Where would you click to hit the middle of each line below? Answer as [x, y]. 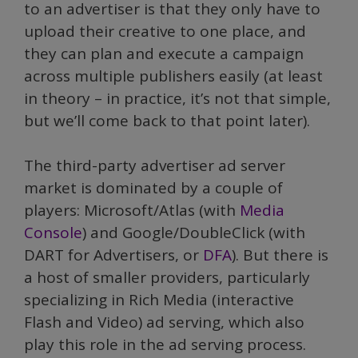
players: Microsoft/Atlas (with [132, 210]
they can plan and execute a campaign [164, 53]
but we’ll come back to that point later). [167, 120]
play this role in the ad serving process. [165, 344]
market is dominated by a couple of [153, 188]
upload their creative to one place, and [165, 31]
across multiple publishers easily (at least [173, 76]
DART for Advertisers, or [113, 255]
